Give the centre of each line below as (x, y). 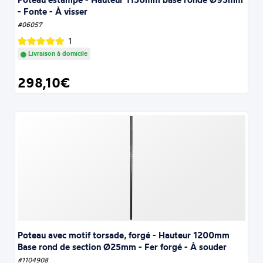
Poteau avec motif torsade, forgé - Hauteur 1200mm (124, 235)
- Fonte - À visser (53, 12)
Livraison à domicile (57, 54)
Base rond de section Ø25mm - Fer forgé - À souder (122, 247)
